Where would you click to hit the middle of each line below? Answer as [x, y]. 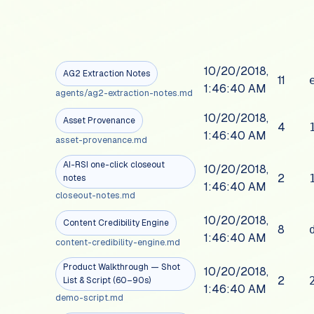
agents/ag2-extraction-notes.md [124, 93]
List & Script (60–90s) [107, 281]
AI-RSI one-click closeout [114, 165]
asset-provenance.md [102, 140]
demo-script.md [90, 298]
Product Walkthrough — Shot [122, 267]
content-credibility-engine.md [118, 243]
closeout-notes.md [96, 196]
